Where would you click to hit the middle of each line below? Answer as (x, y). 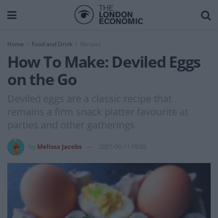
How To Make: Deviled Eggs (104, 62)
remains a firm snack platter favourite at (98, 111)
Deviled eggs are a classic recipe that (90, 98)
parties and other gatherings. (72, 125)
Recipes (91, 44)
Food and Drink (52, 44)
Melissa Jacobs (59, 146)
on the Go (42, 79)
